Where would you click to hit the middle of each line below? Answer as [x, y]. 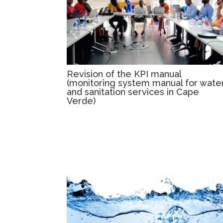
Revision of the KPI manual [124, 74]
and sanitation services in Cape [133, 92]
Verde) [81, 101]
